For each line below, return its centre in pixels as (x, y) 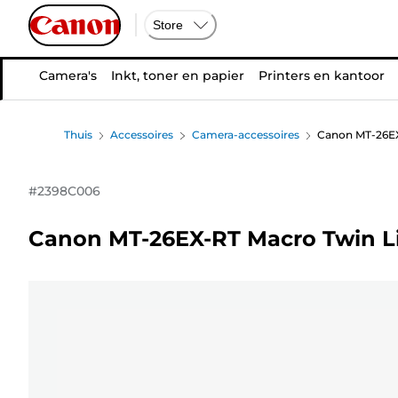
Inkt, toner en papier (177, 76)
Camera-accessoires (245, 135)
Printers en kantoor (321, 76)
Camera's (68, 76)
